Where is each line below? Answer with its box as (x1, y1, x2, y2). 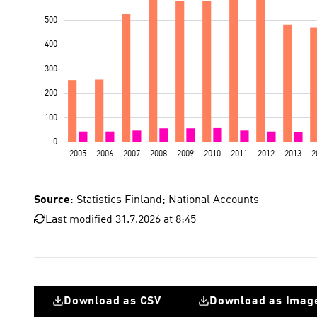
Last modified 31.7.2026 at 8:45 (45, 214, 196, 226)
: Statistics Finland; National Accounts (70, 195, 259, 206)
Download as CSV (64, 296, 161, 307)
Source (34, 195, 70, 206)
